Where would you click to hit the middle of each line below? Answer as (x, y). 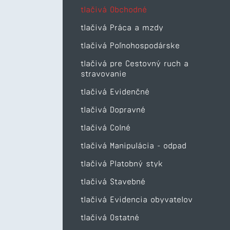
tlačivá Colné (106, 128)
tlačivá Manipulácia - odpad (133, 146)
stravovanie (103, 74)
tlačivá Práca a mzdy (122, 27)
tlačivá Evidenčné (115, 92)
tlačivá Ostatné (110, 217)
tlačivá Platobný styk (122, 164)
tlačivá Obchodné (114, 9)
